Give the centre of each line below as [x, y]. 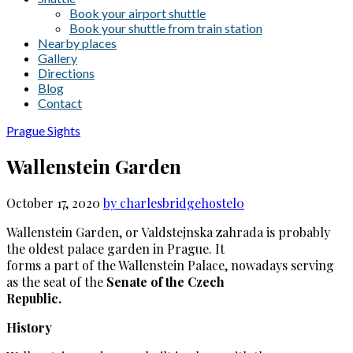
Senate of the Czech [165, 281]
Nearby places [77, 43]
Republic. [34, 298]
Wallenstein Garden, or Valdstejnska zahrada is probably [168, 232]
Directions [66, 73]
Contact [60, 103]
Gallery [58, 58]
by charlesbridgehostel [170, 203]
